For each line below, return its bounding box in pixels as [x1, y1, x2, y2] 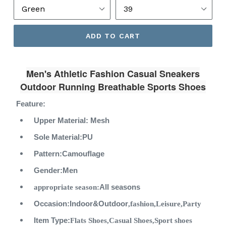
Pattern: [34, 150, 62, 158]
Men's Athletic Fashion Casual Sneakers [26, 67, 200, 80]
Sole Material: [34, 133, 82, 141]
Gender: [34, 166, 63, 175]
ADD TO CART [85, 31, 141, 40]
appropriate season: [34, 183, 99, 191]
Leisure [156, 200, 181, 208]
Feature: [16, 100, 45, 108]
